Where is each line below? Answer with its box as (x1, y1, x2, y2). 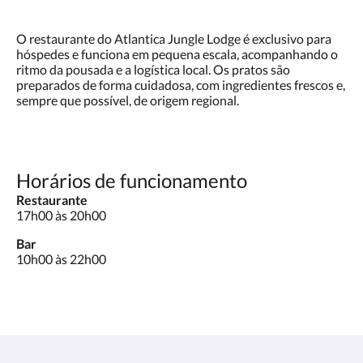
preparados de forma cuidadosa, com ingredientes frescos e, (16, 77, 345, 92)
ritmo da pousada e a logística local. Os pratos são (16, 62, 290, 77)
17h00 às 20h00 (16, 207, 106, 223)
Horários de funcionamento (16, 169, 247, 192)
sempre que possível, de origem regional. (16, 92, 239, 108)
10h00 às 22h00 (16, 251, 106, 267)
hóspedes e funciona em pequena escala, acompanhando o (16, 46, 338, 62)
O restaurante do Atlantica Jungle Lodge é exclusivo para (16, 31, 331, 46)
